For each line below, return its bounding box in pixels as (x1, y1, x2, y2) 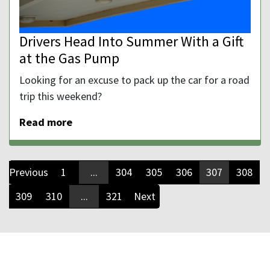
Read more (19, 115, 72, 130)
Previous (9, 165, 48, 180)
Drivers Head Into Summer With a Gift (19, 32, 243, 51)
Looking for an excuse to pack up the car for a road (19, 73, 250, 87)
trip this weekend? (19, 89, 102, 104)
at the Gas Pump (19, 49, 119, 68)
